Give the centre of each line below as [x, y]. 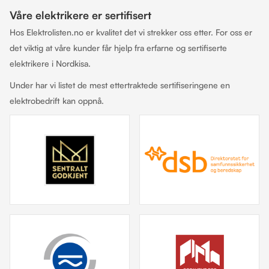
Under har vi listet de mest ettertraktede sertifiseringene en [120, 85]
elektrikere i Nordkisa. [50, 63]
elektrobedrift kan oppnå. [57, 101]
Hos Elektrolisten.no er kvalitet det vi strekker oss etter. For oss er [131, 32]
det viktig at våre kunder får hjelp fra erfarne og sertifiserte [118, 48]
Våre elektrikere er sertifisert [80, 15]
